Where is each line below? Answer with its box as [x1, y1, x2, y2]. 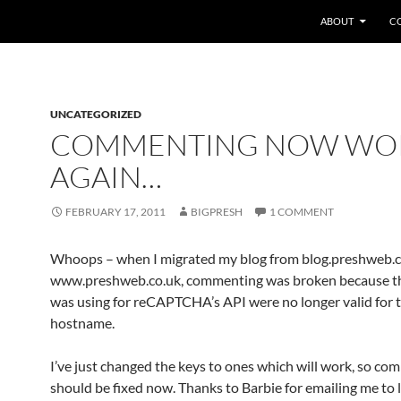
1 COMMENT [269, 205, 334, 218]
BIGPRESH [191, 205, 243, 218]
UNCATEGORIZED [50, 107, 141, 121]
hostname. [50, 314, 115, 331]
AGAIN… [50, 158, 162, 195]
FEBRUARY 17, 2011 [65, 205, 166, 218]
